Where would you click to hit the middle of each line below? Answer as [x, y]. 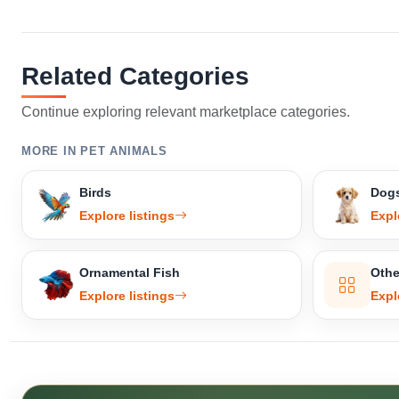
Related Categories [135, 77]
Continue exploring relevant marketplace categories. [186, 112]
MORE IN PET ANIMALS [94, 151]
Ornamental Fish [130, 273]
